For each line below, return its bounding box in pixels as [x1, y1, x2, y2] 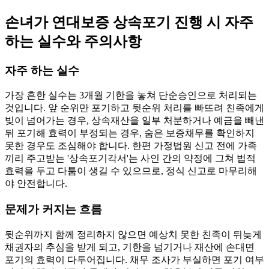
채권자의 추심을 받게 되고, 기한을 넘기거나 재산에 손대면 [5, 241, 255, 252]
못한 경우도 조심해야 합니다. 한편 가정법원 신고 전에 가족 [5, 141, 257, 151]
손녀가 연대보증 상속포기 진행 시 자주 [5, 14, 253, 30]
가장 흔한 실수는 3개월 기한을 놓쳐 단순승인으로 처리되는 [5, 90, 257, 101]
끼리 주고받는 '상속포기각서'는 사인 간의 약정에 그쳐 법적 [5, 153, 256, 164]
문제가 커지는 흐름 [5, 202, 102, 216]
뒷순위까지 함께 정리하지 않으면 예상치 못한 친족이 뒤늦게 [5, 229, 262, 240]
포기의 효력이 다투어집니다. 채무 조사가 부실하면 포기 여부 [5, 254, 264, 265]
